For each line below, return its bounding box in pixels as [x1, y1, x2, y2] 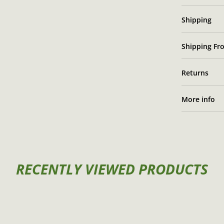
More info [181, 94, 215, 104]
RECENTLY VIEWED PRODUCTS [16, 159, 208, 178]
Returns [181, 67, 208, 77]
